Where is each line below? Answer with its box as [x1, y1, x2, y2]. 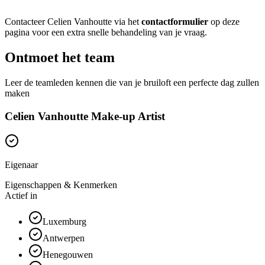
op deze [208, 17, 240, 27]
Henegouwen [43, 250, 93, 260]
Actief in [5, 190, 37, 201]
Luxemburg [43, 216, 86, 227]
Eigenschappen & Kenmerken [5, 180, 117, 190]
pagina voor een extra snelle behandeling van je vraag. [5, 27, 207, 38]
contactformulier [141, 17, 208, 27]
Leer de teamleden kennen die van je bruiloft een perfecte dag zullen [5, 77, 259, 88]
